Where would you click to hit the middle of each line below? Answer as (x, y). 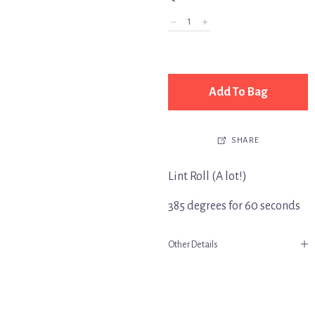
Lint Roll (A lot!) (207, 177)
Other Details (193, 245)
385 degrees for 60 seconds (234, 206)
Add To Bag (238, 92)
